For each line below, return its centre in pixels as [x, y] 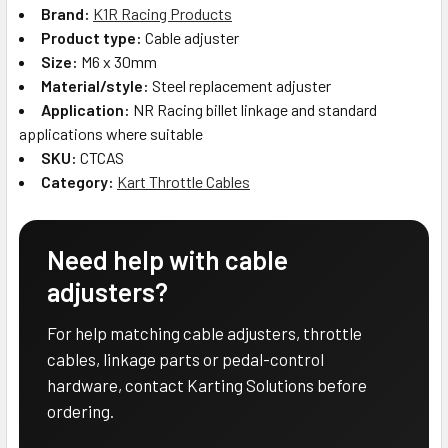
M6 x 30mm [117, 61]
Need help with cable [167, 259]
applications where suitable [111, 133]
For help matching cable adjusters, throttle [204, 332]
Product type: [91, 37]
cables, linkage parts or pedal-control [185, 358]
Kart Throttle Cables [183, 181]
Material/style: [95, 85]
